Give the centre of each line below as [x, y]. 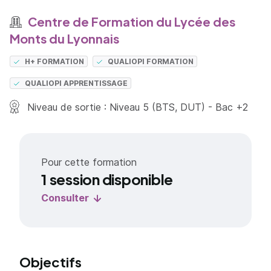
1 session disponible [107, 179]
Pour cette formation [89, 162]
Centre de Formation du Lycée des [130, 21]
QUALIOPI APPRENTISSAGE [77, 83]
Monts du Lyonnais [64, 38]
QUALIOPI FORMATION [151, 61]
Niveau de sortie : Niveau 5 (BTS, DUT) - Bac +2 [136, 107]
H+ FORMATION [55, 61]
